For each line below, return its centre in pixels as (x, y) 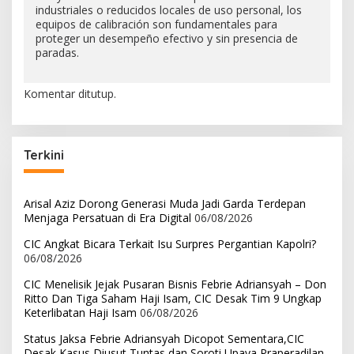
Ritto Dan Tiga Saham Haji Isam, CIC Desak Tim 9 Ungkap (173, 298)
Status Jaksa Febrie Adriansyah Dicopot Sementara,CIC (164, 338)
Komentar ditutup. (70, 93)
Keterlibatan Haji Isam (80, 312)
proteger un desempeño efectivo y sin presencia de (167, 38)
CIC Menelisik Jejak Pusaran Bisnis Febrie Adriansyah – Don (175, 284)
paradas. (57, 52)
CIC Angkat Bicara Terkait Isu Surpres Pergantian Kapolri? (170, 243)
